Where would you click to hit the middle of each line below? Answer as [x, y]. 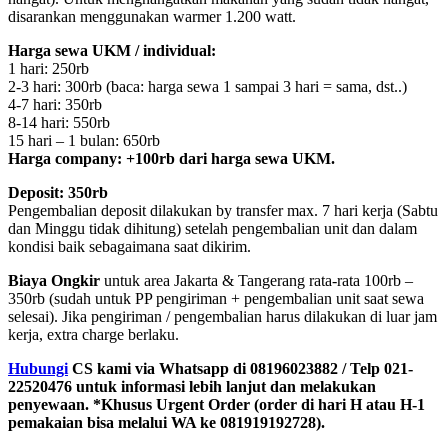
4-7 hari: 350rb [55, 105]
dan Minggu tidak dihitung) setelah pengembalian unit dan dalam [212, 229]
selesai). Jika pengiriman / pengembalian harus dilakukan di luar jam [222, 317]
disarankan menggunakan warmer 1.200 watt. [152, 17]
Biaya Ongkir [54, 281]
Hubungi [38, 369]
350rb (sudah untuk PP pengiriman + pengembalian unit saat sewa [216, 299]
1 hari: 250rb [48, 69]
